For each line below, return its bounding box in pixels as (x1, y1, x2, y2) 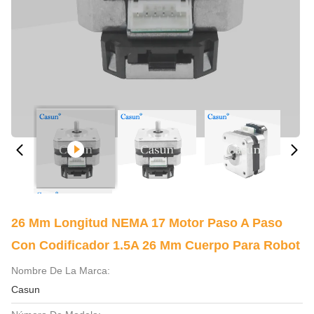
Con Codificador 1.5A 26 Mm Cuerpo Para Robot (11, 238, 300, 252)
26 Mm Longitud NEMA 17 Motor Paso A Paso (11, 216, 282, 230)
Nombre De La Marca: (11, 265, 110, 276)
